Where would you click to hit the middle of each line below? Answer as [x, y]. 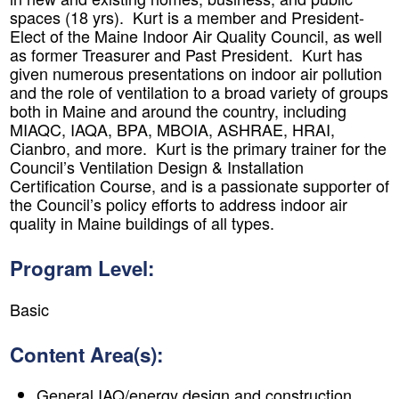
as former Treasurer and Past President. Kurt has [186, 55]
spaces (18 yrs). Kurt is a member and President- [187, 17]
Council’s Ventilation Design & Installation [157, 167]
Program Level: [82, 269]
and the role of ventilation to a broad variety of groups [199, 92]
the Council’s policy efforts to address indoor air [179, 204]
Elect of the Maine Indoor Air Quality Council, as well [196, 36]
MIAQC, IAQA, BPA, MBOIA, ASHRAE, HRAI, [172, 130]
